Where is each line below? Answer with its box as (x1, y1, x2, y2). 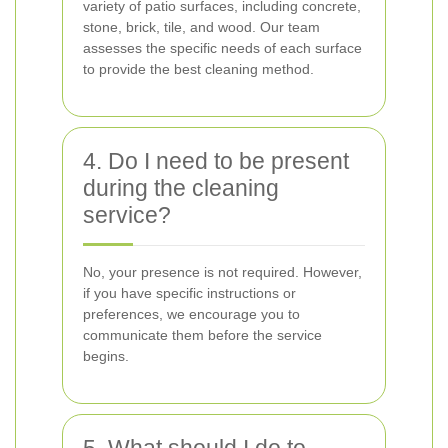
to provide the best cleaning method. (83, 61, 314, 77)
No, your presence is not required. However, (83, 264, 362, 280)
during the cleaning (83, 175, 279, 201)
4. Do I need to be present (83, 148, 349, 174)
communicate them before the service (83, 327, 322, 343)
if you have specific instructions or (83, 285, 296, 301)
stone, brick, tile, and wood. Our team (83, 19, 320, 35)
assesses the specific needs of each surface (83, 40, 362, 56)
